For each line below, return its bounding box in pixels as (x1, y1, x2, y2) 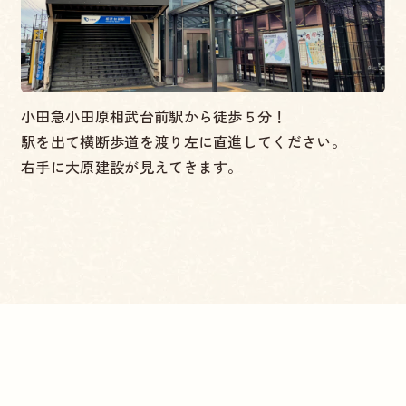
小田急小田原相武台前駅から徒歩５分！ (20, 104, 287, 127)
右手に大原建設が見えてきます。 (20, 155, 243, 178)
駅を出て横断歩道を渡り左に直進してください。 (20, 130, 347, 152)
